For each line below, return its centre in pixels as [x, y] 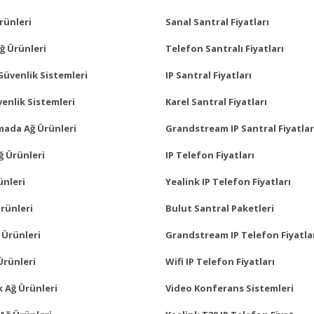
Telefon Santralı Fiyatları [225, 48]
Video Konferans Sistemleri [230, 288]
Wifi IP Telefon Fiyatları [220, 261]
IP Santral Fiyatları [209, 75]
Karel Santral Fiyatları [216, 101]
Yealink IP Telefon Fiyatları [228, 181]
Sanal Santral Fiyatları [217, 21]
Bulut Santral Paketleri [220, 208]
